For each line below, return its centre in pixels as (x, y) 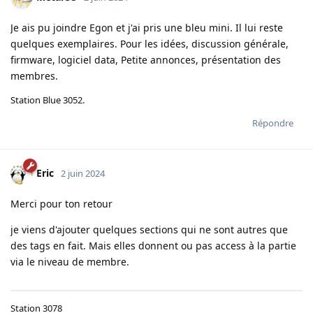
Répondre (273, 123)
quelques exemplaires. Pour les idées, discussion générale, (150, 43)
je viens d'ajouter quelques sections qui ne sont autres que (149, 229)
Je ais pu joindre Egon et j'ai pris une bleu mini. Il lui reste (147, 27)
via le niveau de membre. (70, 261)
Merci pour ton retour (61, 203)
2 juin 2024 (83, 173)
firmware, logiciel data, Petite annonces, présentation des (146, 59)
